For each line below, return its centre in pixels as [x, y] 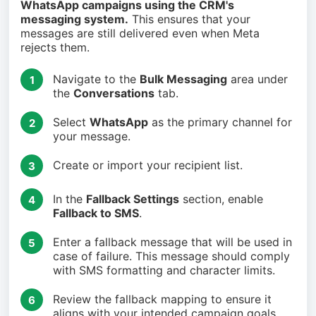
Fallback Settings [133, 199]
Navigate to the [96, 79]
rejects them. [55, 47]
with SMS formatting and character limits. [164, 270]
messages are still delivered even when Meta [140, 33]
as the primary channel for [220, 122]
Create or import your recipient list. [148, 165]
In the [69, 199]
